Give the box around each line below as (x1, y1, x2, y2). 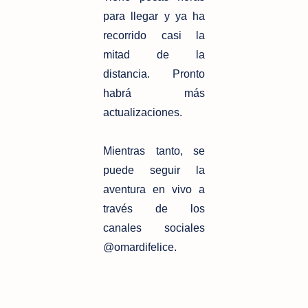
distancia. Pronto (103, 68, 205, 80)
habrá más (103, 87, 205, 100)
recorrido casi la (103, 30, 205, 42)
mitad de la (103, 49, 205, 61)
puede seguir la (103, 164, 205, 177)
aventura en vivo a (103, 184, 205, 196)
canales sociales (103, 222, 205, 234)
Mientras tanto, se (103, 145, 205, 157)
